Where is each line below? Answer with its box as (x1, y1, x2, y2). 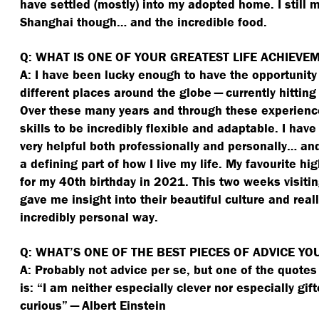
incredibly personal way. (20, 209, 158, 225)
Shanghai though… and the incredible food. (20, 14, 267, 30)
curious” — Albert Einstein (20, 297, 166, 313)
